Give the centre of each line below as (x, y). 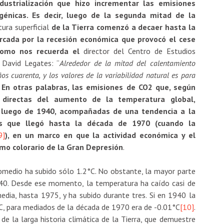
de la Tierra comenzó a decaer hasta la (123, 27)
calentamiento (172, 63)
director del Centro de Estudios (139, 51)
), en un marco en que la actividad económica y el (100, 135)
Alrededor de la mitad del (103, 63)
